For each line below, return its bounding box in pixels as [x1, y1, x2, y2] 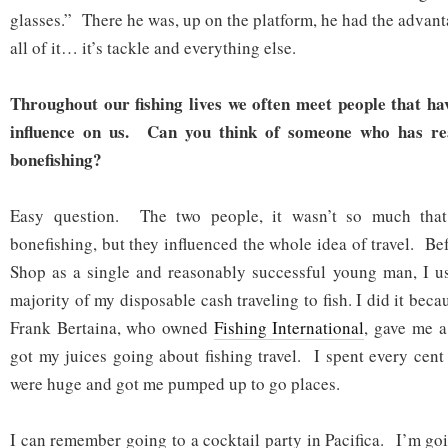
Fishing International [213, 316, 365, 340]
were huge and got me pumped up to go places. [10, 372, 340, 396]
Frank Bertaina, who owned [10, 316, 214, 340]
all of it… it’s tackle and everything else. [10, 36, 296, 60]
